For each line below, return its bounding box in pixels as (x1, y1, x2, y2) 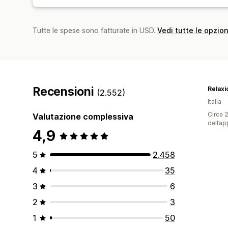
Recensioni (33, 84, 97, 99)
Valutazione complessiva (33, 111, 133, 122)
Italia (208, 97, 221, 105)
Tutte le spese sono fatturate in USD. (33, 25, 157, 35)
